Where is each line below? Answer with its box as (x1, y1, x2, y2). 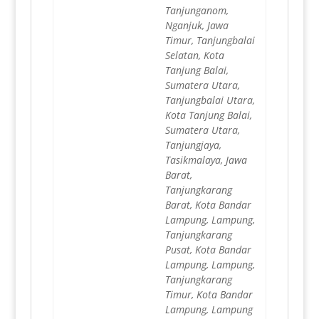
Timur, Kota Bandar (164, 288, 253, 302)
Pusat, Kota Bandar (164, 243, 251, 257)
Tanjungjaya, (164, 138, 221, 152)
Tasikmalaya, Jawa (164, 153, 247, 167)
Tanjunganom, (164, 4, 229, 18)
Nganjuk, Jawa (164, 19, 229, 33)
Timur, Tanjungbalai (164, 33, 255, 48)
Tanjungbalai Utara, (164, 93, 255, 108)
